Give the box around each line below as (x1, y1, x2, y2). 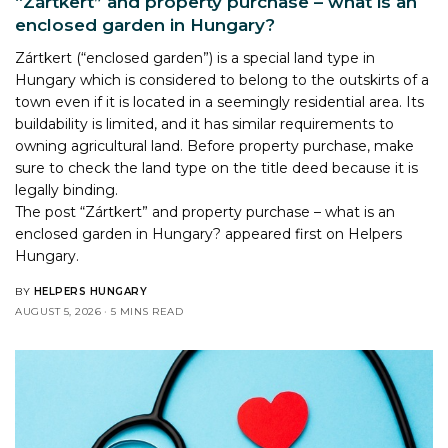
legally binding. (15, 180, 119, 199)
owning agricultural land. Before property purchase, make (15, 136, 415, 155)
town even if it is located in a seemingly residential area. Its (15, 92, 425, 111)
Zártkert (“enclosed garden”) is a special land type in (15, 48, 376, 67)
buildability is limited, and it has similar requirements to (15, 114, 395, 133)
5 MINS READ (110, 304, 183, 318)
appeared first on (221, 224, 349, 243)
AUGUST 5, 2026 (15, 304, 101, 318)
